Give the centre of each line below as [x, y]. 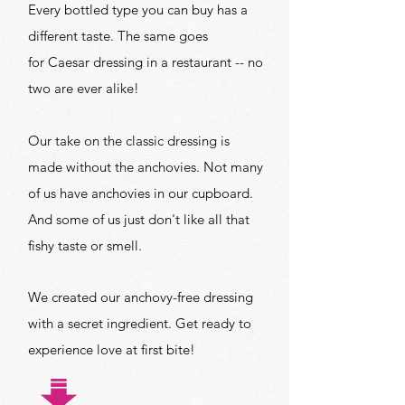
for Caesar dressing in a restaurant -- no [146, 61]
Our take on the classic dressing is [129, 140]
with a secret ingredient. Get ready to [140, 323]
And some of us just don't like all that [139, 219]
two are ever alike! [85, 88]
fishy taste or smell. [85, 245]
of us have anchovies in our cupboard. [141, 193]
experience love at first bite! [112, 349]
